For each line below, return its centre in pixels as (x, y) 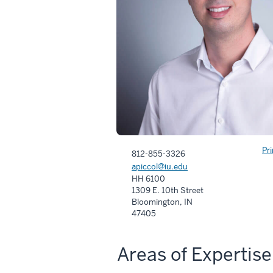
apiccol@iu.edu (160, 166)
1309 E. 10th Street (168, 190)
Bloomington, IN (162, 202)
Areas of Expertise (194, 254)
